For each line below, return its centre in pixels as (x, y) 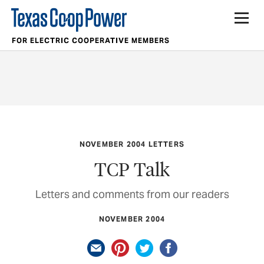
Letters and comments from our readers (132, 194)
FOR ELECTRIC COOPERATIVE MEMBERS (90, 40)
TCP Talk (132, 169)
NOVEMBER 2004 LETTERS (132, 144)
